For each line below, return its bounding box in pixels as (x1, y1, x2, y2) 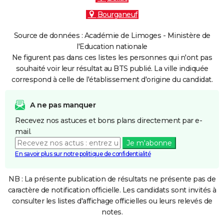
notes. (101, 207, 122, 216)
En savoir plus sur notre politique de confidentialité (15, 150, 151, 157)
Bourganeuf (97, 10, 137, 19)
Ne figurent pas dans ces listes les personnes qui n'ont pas (11, 53, 212, 62)
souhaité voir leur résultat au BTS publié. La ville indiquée (15, 64, 208, 73)
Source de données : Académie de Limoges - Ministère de (13, 31, 210, 40)
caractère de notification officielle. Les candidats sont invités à (7, 185, 216, 194)
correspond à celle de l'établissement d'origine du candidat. (11, 75, 212, 84)
